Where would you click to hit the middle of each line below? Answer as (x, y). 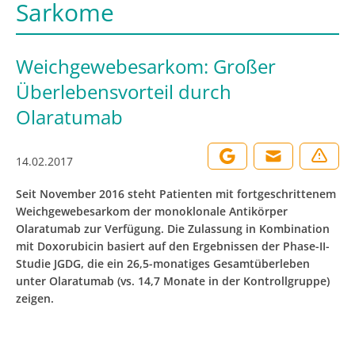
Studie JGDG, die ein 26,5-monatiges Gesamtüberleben (163, 263)
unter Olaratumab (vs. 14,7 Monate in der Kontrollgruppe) (173, 281)
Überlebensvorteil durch (124, 92)
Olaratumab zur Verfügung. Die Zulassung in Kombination (173, 229)
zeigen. (35, 298)
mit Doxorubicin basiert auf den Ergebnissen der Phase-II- (173, 246)
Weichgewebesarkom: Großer (146, 66)
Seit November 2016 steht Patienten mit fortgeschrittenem (176, 194)
